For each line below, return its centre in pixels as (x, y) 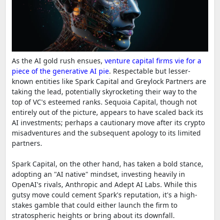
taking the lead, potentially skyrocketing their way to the (104, 91)
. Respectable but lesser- (150, 71)
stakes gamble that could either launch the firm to (95, 205)
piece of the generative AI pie (60, 71)
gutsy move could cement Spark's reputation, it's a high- (105, 194)
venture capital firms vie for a (153, 60)
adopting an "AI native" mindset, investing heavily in (98, 174)
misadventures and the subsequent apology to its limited (106, 133)
